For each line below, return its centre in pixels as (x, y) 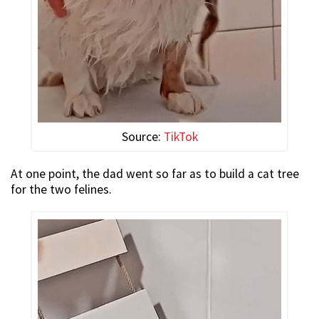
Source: (142, 137)
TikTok (181, 137)
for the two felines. (61, 190)
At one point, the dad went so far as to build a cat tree (155, 174)
